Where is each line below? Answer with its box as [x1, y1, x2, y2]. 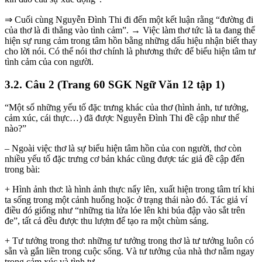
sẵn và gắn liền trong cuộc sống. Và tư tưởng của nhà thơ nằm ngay [5, 246, 254, 256]
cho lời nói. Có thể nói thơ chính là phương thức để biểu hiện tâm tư [5, 46, 256, 57]
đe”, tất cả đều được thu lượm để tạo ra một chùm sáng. [5, 215, 209, 226]
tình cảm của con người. [5, 57, 94, 67]
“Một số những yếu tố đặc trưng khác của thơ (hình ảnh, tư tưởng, [5, 102, 249, 112]
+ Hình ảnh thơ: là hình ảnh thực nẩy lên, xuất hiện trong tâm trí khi [5, 184, 254, 194]
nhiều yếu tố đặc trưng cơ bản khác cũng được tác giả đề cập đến [5, 153, 244, 164]
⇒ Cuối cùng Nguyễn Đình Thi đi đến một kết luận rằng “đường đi [5, 15, 253, 25]
